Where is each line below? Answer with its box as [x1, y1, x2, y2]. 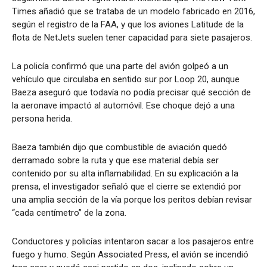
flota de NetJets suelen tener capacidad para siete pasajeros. [12, 32, 252, 44]
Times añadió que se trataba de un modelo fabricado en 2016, [12, 6, 255, 17]
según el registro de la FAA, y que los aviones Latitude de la [12, 19, 244, 30]
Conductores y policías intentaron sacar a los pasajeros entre [12, 236, 254, 247]
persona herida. [12, 113, 72, 125]
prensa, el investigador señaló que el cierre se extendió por [12, 181, 241, 193]
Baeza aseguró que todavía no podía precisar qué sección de [12, 87, 251, 98]
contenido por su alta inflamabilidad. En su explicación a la [12, 168, 238, 179]
